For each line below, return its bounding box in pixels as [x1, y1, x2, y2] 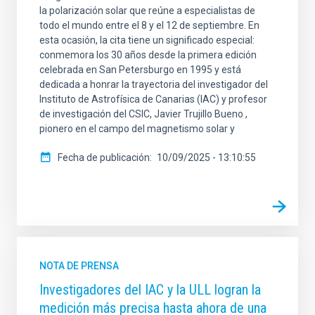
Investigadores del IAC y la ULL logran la [39, 281, 261, 299]
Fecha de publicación [58, 152, 150, 164]
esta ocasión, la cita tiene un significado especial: [39, 34, 255, 46]
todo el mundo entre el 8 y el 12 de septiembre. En [39, 20, 259, 32]
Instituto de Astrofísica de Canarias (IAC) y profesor [39, 94, 267, 105]
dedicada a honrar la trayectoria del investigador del [39, 79, 268, 91]
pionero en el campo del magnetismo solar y [39, 123, 235, 135]
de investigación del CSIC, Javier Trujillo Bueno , [39, 108, 247, 120]
